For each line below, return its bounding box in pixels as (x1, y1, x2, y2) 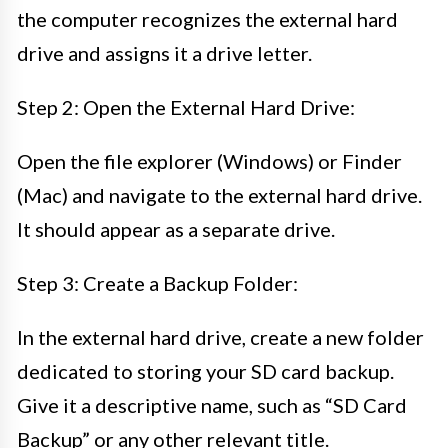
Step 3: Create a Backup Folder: (17, 270, 298, 295)
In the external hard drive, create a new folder (17, 324, 424, 349)
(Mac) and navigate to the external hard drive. (17, 182, 422, 207)
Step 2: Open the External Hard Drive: (17, 94, 355, 119)
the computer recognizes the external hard (17, 6, 398, 31)
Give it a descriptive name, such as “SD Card (17, 392, 407, 417)
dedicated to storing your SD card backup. (17, 358, 394, 383)
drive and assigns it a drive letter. (17, 40, 312, 65)
